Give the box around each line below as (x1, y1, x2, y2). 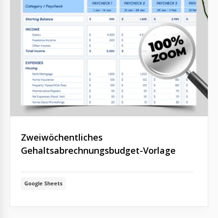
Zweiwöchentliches (21, 131, 103, 143)
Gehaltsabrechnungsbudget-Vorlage (21, 144, 176, 156)
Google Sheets (24, 179, 62, 187)
